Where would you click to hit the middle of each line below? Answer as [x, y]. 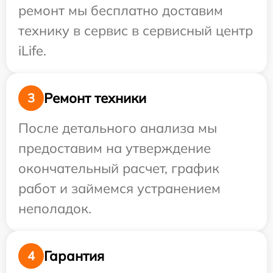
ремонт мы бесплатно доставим [121, 11]
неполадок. [55, 209]
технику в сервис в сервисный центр [136, 31]
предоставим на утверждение [115, 148]
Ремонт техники [95, 98]
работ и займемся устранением [119, 189]
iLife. [32, 51]
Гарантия [74, 256]
